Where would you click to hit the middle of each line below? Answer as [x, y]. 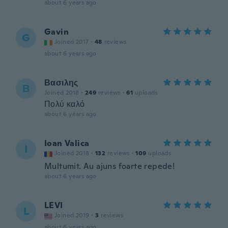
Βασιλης [61, 83]
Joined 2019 [72, 215]
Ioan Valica [67, 143]
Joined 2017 [72, 42]
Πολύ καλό [65, 104]
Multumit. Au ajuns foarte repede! [110, 166]
